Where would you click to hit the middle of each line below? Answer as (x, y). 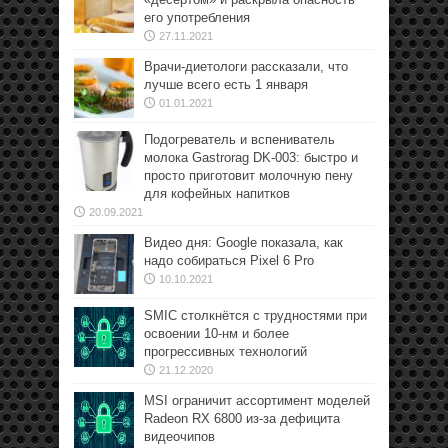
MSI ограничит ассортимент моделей (257, 400)
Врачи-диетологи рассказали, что (246, 66)
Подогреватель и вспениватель (239, 139)
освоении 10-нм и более (216, 333)
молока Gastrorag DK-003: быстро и (251, 157)
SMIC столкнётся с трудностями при (255, 315)
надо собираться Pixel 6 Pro (229, 260)
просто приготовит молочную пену (248, 175)
